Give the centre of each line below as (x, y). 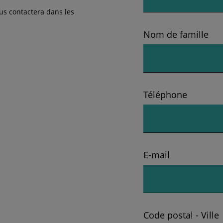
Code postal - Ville (181, 215)
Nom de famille (176, 35)
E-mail (157, 155)
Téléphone (165, 95)
